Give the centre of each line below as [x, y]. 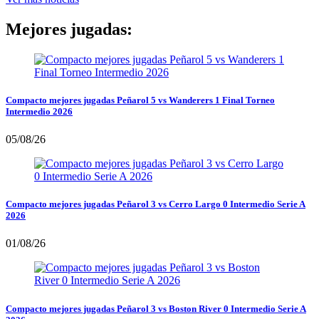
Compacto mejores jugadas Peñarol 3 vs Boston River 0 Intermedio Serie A [156, 308]
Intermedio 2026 [39, 111]
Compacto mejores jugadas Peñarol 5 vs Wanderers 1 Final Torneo [140, 100]
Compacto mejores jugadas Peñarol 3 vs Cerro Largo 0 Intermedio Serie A [156, 204]
